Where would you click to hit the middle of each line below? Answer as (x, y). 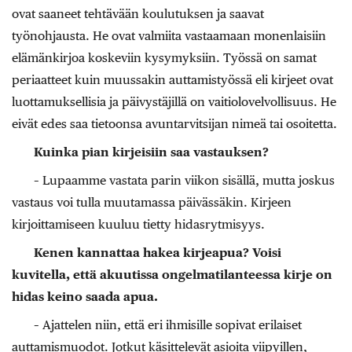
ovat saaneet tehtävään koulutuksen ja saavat (138, 14)
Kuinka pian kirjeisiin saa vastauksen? (151, 152)
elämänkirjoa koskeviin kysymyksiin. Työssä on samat (164, 58)
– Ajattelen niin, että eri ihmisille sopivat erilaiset (168, 325)
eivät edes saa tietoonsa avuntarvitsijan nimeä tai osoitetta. (174, 124)
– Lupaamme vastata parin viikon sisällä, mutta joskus (184, 180)
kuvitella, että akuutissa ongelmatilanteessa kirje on (172, 275)
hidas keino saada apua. (85, 297)
